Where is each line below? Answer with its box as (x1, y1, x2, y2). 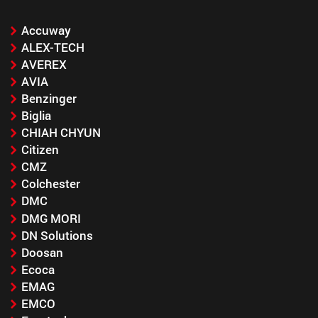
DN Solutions (21, 226, 93, 243)
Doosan (21, 243, 63, 261)
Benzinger (21, 90, 77, 107)
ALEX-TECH (21, 38, 84, 55)
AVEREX (21, 55, 67, 72)
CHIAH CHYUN (21, 124, 101, 141)
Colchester (21, 175, 80, 192)
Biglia (21, 107, 51, 124)
